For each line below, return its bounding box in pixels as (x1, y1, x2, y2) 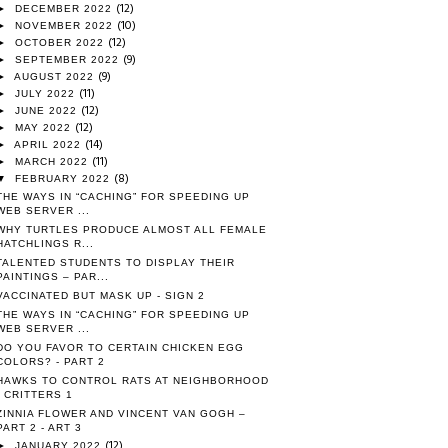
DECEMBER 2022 (15, 2, 116, 14)
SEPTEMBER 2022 (15, 53, 123, 65)
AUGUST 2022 (14, 70, 98, 82)
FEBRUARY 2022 (15, 172, 114, 184)
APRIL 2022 (14, 138, 85, 150)
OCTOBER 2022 (15, 36, 108, 48)
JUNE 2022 (15, 104, 81, 116)
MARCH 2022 (15, 155, 92, 167)
